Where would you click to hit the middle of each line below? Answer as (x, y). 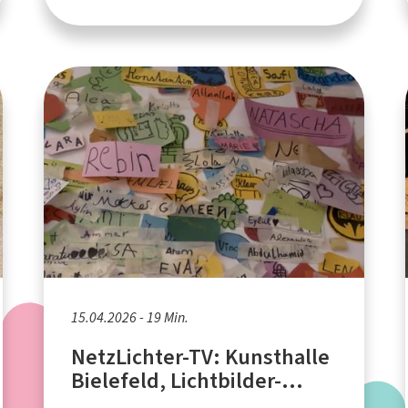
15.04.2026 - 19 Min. (130, 317)
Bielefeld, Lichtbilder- (177, 380)
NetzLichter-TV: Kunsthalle (201, 357)
